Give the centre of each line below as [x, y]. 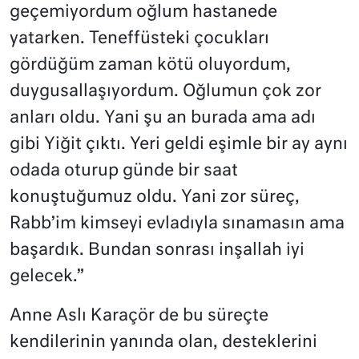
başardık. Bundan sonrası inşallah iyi [157, 250]
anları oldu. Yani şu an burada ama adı [163, 118]
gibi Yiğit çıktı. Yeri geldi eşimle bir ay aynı [179, 144]
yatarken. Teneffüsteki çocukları [139, 38]
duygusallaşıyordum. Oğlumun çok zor [165, 91]
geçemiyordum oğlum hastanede [143, 12]
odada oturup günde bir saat [124, 171]
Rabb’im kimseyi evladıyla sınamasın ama [177, 224]
